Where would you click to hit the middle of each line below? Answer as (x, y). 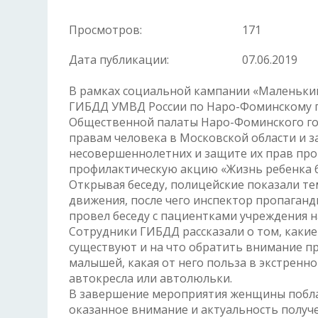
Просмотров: (105, 30)
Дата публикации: (119, 60)
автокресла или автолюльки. (150, 278)
